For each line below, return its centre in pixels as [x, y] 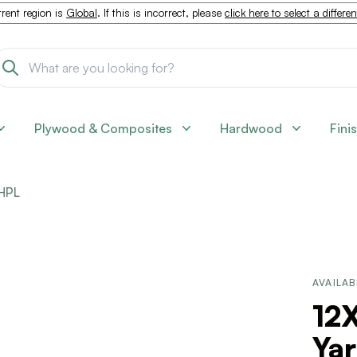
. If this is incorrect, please [161, 13]
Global [82, 13]
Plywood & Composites [103, 128]
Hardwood [251, 128]
